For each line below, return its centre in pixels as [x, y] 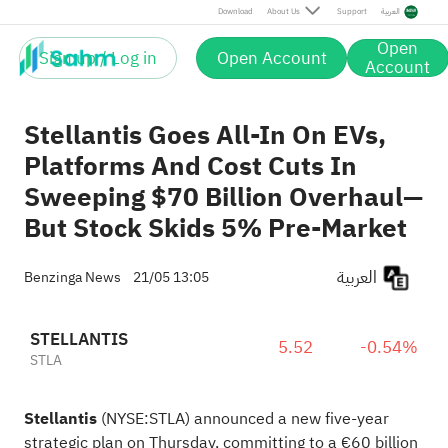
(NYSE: [124, 418]
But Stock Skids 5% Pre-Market [215, 228]
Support [351, 11]
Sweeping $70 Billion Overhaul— [223, 197]
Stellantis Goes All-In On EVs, [204, 135]
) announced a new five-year [286, 418]
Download [235, 11]
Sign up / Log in [98, 58]
